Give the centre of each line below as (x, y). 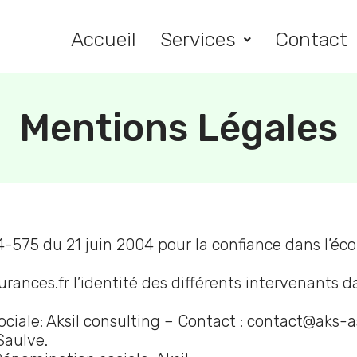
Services (198, 39)
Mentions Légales (178, 128)
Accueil (103, 39)
